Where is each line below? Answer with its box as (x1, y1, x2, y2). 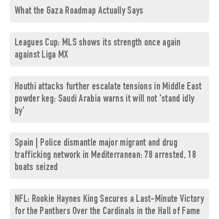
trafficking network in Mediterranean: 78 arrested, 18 (15, 151, 196, 161)
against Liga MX (15, 50, 68, 61)
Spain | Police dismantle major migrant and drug (15, 138, 178, 149)
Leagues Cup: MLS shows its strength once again (15, 38, 181, 49)
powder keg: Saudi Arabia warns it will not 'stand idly (15, 94, 195, 105)
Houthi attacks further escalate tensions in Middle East (15, 82, 202, 93)
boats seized (15, 163, 58, 174)
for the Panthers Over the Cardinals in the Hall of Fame (15, 207, 200, 218)
